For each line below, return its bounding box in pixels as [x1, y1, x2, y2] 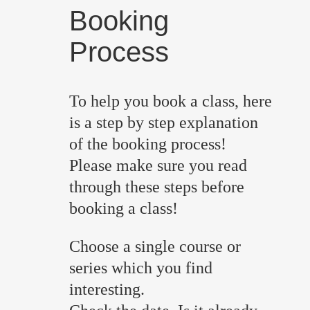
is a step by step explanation [69, 113, 258, 131]
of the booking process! [69, 134, 226, 153]
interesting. [69, 280, 145, 298]
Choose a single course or [69, 237, 241, 255]
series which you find [69, 258, 212, 277]
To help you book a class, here [69, 91, 272, 110]
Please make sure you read [69, 156, 247, 174]
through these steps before [69, 177, 244, 196]
